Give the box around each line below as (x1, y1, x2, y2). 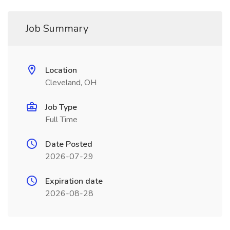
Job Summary (26, 22, 88, 35)
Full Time (45, 114, 78, 125)
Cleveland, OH (45, 77, 97, 88)
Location (45, 65, 77, 76)
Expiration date (45, 176, 103, 187)
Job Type (45, 102, 77, 113)
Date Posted (45, 139, 92, 150)
